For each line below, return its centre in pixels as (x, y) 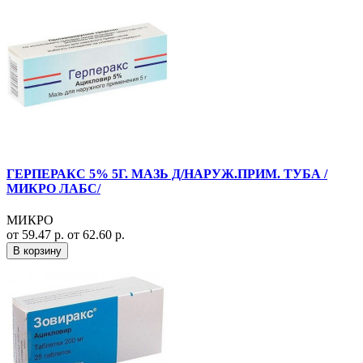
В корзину (37, 250)
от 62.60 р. (96, 234)
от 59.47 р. (37, 234)
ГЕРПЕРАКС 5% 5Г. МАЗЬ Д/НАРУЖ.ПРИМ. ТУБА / (167, 173)
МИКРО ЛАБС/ (53, 188)
